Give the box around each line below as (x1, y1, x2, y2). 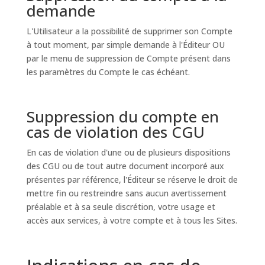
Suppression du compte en (26, 106, 219, 127)
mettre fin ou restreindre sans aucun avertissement (26, 188, 227, 199)
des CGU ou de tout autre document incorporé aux (26, 160, 224, 172)
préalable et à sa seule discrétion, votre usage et (26, 201, 215, 212)
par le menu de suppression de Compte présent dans (26, 53, 231, 64)
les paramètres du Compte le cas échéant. (26, 66, 190, 77)
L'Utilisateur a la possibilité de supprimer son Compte (26, 25, 232, 37)
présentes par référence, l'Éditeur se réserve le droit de (26, 174, 238, 185)
